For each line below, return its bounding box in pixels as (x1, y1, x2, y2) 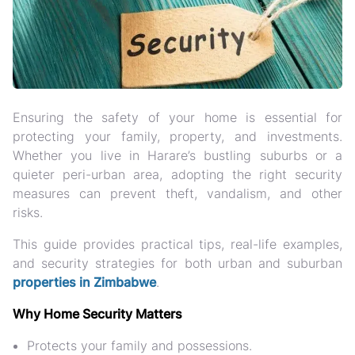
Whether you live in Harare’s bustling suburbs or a (13, 147, 342, 163)
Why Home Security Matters (13, 306, 182, 322)
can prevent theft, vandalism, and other (70, 185, 342, 201)
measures (13, 185, 70, 201)
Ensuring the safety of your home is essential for (13, 109, 342, 125)
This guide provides (13, 236, 141, 252)
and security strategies (13, 255, 155, 271)
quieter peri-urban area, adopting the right (13, 166, 295, 182)
